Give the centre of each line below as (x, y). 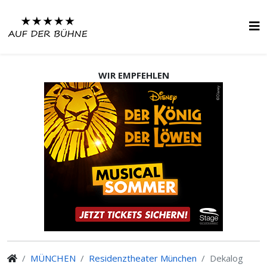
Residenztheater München (143, 258)
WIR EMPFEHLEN (133, 75)
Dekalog (226, 258)
